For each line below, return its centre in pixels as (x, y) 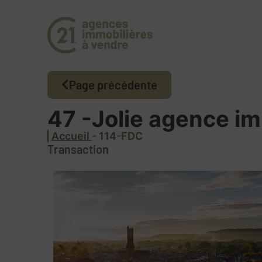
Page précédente (113, 85)
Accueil (71, 136)
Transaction (78, 149)
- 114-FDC (117, 136)
